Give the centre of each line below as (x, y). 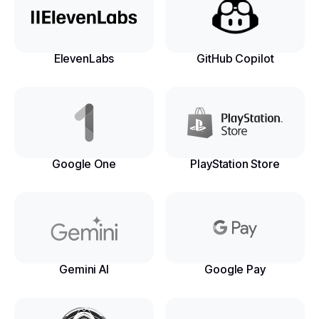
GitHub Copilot (235, 58)
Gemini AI (84, 269)
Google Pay (235, 269)
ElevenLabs (84, 58)
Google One (84, 164)
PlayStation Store (235, 164)
